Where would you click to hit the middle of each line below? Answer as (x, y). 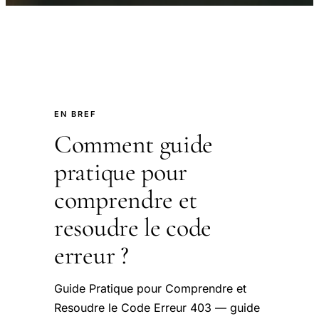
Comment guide (134, 144)
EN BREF (75, 114)
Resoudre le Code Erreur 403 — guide (157, 308)
